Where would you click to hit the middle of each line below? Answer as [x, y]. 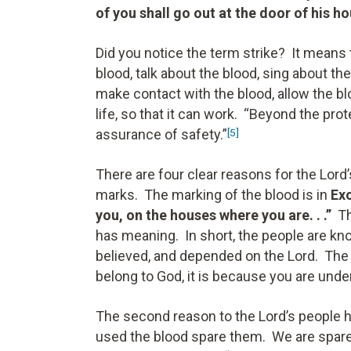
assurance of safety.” [161, 134]
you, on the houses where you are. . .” [217, 215]
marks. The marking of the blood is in [213, 194]
